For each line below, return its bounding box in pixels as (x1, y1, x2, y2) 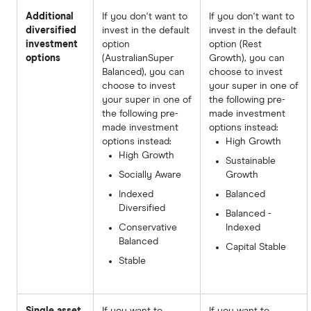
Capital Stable (226, 242, 286, 252)
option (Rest (209, 39, 262, 49)
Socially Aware (119, 169, 181, 180)
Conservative (119, 222, 177, 233)
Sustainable (226, 155, 276, 166)
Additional (26, 11, 74, 22)
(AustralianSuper (102, 53, 174, 63)
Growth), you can (209, 53, 285, 63)
